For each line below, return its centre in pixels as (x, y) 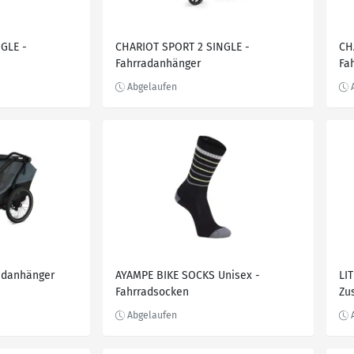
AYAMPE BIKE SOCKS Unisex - (188, 275)
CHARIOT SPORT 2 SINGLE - (183, 47)
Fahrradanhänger (158, 64)
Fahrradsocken (152, 292)
